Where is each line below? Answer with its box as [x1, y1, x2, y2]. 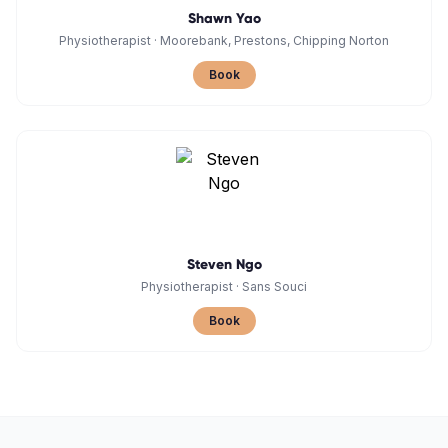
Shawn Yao [187, 10, 261, 27]
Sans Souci [242, 279, 307, 294]
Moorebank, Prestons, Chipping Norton [160, 33, 389, 48]
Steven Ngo [186, 256, 262, 273]
